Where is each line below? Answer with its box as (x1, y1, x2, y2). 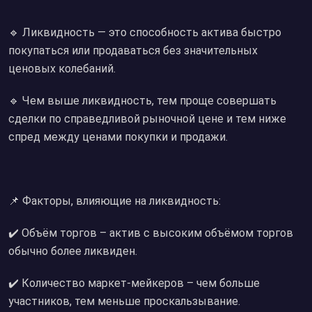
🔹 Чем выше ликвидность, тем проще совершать (8, 94, 276, 107)
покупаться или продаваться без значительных (8, 44, 258, 57)
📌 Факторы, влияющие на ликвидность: (8, 194, 221, 208)
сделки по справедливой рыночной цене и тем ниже (8, 112, 286, 125)
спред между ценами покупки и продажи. (8, 130, 228, 143)
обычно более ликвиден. (8, 244, 137, 258)
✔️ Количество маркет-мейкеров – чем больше (8, 276, 260, 290)
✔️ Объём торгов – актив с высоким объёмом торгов (8, 226, 293, 240)
